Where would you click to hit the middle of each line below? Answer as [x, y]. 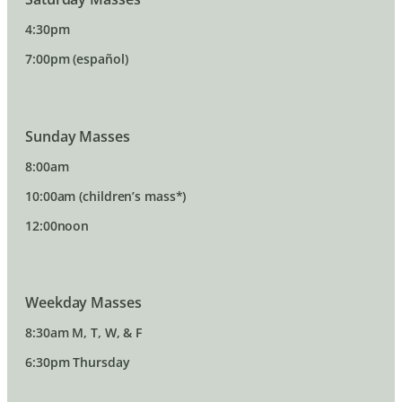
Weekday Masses [83, 303]
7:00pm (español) [77, 59]
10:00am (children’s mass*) [106, 196]
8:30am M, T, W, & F [84, 333]
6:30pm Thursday [78, 363]
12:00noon [57, 225]
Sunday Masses [78, 136]
